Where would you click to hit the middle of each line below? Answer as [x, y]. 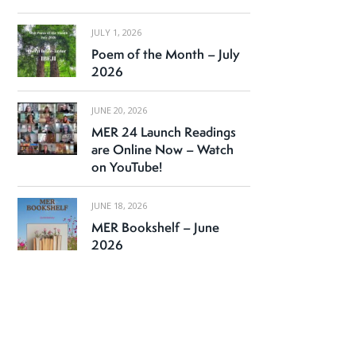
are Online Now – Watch [162, 150]
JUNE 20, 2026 [119, 110]
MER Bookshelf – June [155, 228]
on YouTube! [126, 167]
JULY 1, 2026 [116, 33]
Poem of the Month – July [165, 54]
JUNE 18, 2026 [119, 206]
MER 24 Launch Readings [163, 132]
